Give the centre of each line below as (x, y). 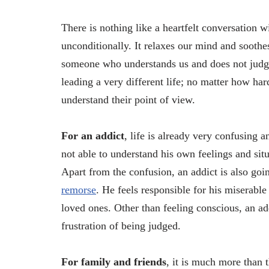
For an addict (93, 135)
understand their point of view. (128, 99)
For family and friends (114, 261)
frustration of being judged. (131, 225)
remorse (79, 189)
